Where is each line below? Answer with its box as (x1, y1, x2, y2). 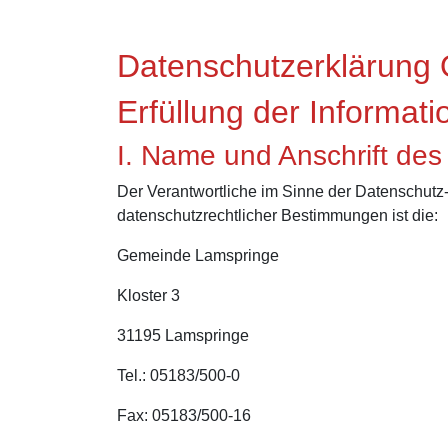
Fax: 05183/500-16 (117, 407, 251, 424)
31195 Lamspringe (117, 327, 249, 344)
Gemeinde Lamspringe (117, 247, 279, 264)
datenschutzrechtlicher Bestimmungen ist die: (117, 207, 438, 224)
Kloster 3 (117, 287, 180, 304)
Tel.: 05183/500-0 (117, 367, 240, 384)
